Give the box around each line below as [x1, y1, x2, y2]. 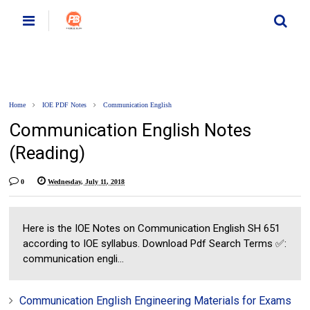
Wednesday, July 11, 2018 [48, 178, 125, 185]
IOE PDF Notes [42, 101, 87, 109]
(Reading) [9, 143, 86, 163]
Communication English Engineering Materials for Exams [19, 294, 292, 307]
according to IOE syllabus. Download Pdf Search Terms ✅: [23, 237, 287, 250]
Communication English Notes [9, 120, 252, 140]
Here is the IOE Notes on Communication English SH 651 [23, 222, 281, 235]
